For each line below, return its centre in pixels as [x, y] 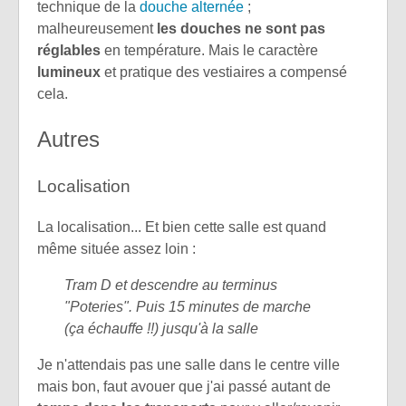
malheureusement [97, 28]
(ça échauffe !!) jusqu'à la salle [161, 328]
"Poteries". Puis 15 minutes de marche [188, 306]
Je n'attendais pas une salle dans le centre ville [188, 364]
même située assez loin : [116, 248]
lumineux [69, 72]
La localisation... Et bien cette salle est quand [182, 227]
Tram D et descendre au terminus [171, 285]
